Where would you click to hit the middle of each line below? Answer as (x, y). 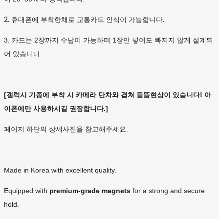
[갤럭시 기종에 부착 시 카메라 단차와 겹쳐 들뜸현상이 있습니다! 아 (108, 95)
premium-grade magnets (90, 191)
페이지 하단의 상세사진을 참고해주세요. (66, 129)
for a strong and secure (168, 191)
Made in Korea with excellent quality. (60, 170)
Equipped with (27, 191)
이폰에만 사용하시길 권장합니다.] (57, 109)
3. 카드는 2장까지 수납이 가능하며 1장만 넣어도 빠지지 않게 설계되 (109, 40)
